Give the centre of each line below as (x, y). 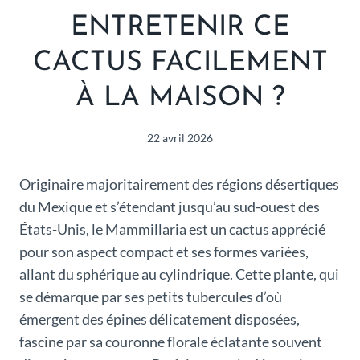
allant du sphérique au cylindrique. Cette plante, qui (179, 274)
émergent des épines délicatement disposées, (160, 319)
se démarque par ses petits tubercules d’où (151, 296)
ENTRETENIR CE (180, 28)
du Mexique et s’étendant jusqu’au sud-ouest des (170, 206)
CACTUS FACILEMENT (180, 63)
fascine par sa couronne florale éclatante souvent (171, 341)
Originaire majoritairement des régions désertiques (179, 184)
